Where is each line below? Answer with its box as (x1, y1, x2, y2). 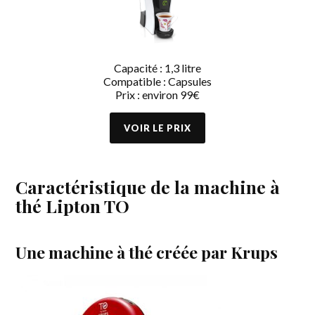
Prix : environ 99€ (115, 87, 200, 101)
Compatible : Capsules (103, 74, 212, 88)
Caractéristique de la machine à (15, 174, 281, 198)
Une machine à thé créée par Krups (15, 240, 278, 263)
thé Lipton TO (15, 193, 130, 217)
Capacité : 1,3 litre (113, 60, 201, 75)
